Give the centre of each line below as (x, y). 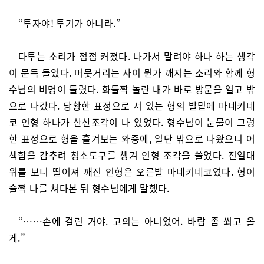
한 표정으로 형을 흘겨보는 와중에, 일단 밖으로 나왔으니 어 (132, 138)
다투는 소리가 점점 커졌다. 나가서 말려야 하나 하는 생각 (137, 56)
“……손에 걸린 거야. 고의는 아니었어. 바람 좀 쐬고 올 (137, 221)
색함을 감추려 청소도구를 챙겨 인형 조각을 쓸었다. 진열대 (132, 155)
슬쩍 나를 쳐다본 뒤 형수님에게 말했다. (89, 188)
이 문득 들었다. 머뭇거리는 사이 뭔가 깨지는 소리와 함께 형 (132, 72)
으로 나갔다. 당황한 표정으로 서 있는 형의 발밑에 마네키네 (132, 105)
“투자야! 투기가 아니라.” (70, 23)
